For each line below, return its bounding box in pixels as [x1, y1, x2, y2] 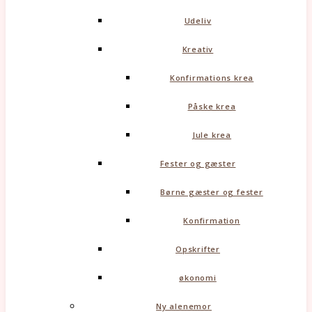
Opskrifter [175, 244, 220, 254]
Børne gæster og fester [160, 187, 263, 197]
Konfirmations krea [169, 72, 254, 83]
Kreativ [182, 44, 214, 54]
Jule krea [192, 130, 232, 140]
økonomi [179, 272, 217, 283]
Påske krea [187, 101, 236, 111]
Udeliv [184, 15, 212, 26]
